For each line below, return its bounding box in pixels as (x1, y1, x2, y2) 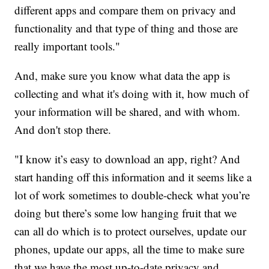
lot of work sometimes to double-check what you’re (14, 187, 250, 202)
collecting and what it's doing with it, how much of (14, 85, 249, 101)
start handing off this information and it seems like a (14, 169, 252, 184)
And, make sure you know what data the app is (14, 67, 231, 83)
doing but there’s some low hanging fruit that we (14, 205, 237, 220)
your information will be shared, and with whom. (14, 103, 241, 119)
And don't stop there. (14, 121, 112, 137)
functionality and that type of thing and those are (14, 20, 238, 35)
